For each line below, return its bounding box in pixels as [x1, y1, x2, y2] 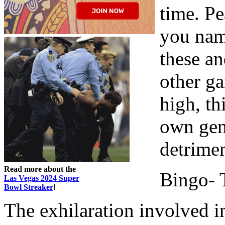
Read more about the [4, 164, 76, 173]
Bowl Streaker [4, 182, 53, 191]
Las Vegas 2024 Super [4, 173, 79, 182]
